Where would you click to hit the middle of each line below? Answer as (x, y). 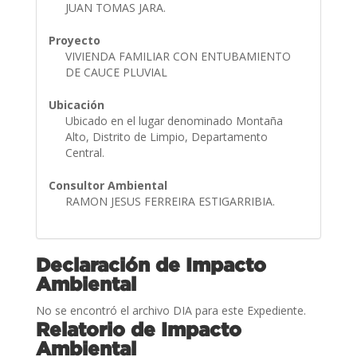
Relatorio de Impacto (138, 329)
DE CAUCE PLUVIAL (118, 72)
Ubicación (76, 104)
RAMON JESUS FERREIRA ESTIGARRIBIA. (171, 201)
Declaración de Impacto (151, 264)
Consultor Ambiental (108, 185)
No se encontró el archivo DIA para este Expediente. (171, 310)
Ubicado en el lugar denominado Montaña (174, 120)
